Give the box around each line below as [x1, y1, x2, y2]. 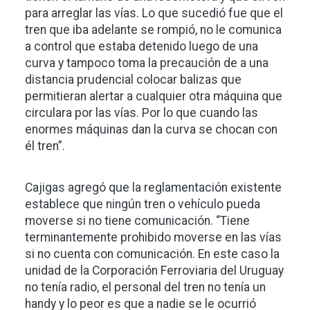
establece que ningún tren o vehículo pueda [25, 197, 260, 211]
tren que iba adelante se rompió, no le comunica [25, 23, 282, 37]
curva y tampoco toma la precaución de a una [25, 56, 268, 70]
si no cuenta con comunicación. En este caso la [25, 247, 280, 261]
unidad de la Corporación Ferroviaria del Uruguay [25, 264, 284, 277]
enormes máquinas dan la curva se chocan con [25, 122, 277, 136]
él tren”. [25, 139, 65, 153]
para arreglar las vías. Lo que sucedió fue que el [25, 6, 283, 20]
